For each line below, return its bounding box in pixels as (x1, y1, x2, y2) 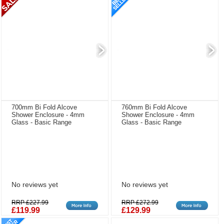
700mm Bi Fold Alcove (11, 103, 77, 111)
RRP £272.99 (121, 198, 158, 206)
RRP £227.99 (11, 198, 49, 206)
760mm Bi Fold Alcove (121, 103, 187, 111)
